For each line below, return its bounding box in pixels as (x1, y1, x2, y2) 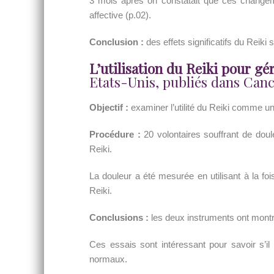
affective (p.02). (89, 10, 151, 20)
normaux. (89, 254, 127, 264)
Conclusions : (89, 212, 149, 223)
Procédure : (89, 129, 141, 139)
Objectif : (89, 102, 128, 113)
